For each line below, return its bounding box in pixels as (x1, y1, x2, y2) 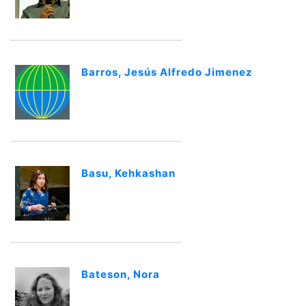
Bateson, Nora (81, 268, 160, 281)
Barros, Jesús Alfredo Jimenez (81, 66, 253, 79)
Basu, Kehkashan (81, 167, 176, 180)
